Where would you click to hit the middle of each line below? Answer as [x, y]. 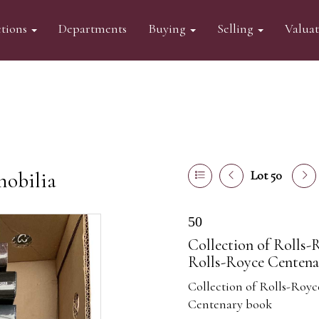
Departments [92, 28]
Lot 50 [266, 175]
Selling [236, 28]
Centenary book [230, 304]
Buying [168, 28]
